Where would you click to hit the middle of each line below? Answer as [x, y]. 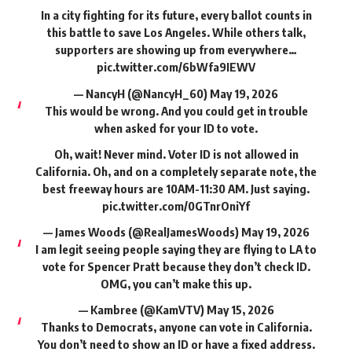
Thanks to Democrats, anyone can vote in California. [176, 327]
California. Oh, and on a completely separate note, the [176, 171]
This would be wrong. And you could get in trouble [176, 110]
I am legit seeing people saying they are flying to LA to [176, 249]
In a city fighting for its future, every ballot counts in [176, 15]
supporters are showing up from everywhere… [176, 50]
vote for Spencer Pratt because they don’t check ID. [176, 267]
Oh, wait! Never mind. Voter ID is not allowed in [176, 154]
